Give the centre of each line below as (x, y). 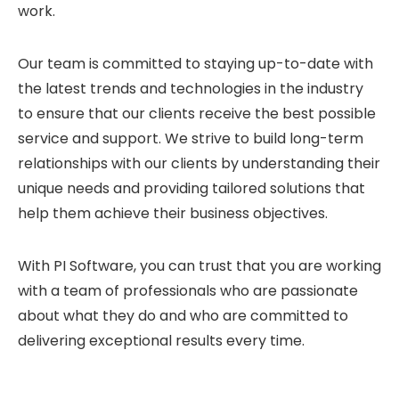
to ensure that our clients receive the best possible (197, 114)
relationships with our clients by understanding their (199, 164)
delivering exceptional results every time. (161, 341)
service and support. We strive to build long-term (191, 139)
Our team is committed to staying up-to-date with (195, 64)
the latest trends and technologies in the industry (191, 89)
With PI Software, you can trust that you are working (199, 266)
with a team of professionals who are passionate (188, 291)
